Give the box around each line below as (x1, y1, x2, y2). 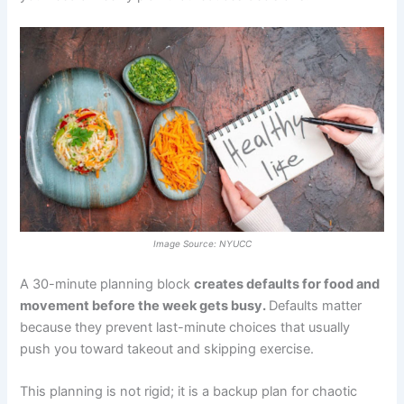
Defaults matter (269, 297, 363, 314)
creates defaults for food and (194, 275, 381, 292)
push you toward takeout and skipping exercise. (20, 340, 318, 357)
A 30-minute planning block (20, 275, 195, 292)
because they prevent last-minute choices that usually (20, 318, 351, 335)
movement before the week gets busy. (20, 297, 270, 314)
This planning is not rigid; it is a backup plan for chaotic (20, 383, 358, 400)
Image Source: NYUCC (152, 238, 252, 250)
